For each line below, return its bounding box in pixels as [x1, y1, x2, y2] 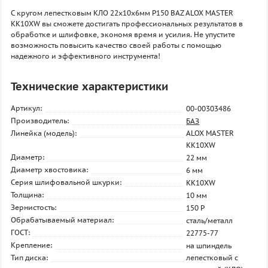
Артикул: [11, 103, 42, 112]
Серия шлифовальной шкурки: [11, 178, 121, 187]
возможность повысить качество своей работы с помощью [11, 41, 221, 50]
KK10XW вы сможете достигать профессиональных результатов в [11, 19, 243, 28]
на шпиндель [186, 241, 232, 250]
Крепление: [11, 240, 52, 249]
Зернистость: [11, 203, 56, 212]
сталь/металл [186, 216, 233, 225]
